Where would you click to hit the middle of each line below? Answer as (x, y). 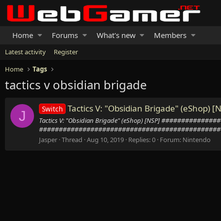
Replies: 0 (142, 139)
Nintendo (197, 139)
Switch (52, 109)
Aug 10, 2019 (105, 139)
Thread (72, 139)
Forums (65, 35)
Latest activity (25, 52)
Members (170, 35)
